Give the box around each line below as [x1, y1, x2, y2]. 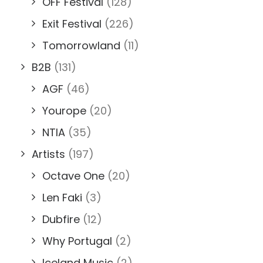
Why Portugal [42, 234, 112, 248]
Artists [32, 147, 65, 161]
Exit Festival [42, 16, 102, 31]
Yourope [42, 103, 86, 118]
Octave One [42, 168, 104, 183]
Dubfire [42, 212, 80, 227]
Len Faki [42, 190, 82, 205]
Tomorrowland [42, 38, 120, 53]
